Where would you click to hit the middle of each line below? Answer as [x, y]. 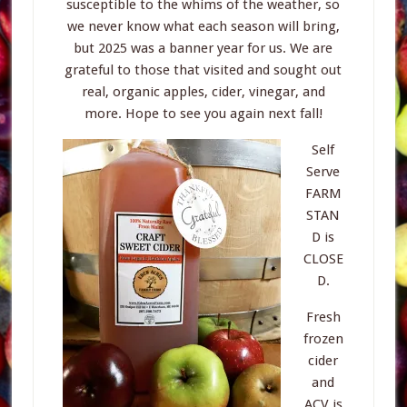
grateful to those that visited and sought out [203, 70]
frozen [323, 339]
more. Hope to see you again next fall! [203, 114]
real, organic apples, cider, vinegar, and [203, 92]
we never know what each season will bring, [203, 26]
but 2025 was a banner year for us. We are [203, 48]
